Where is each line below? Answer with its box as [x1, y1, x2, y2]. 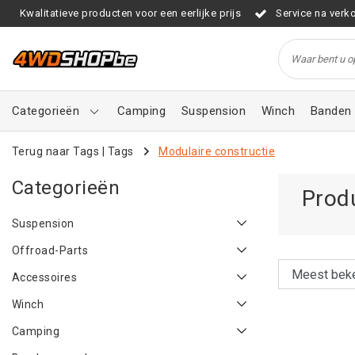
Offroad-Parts [12, 244, 89, 257]
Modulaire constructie [158, 144, 276, 158]
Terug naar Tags [12, 144, 100, 158]
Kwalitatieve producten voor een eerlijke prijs [20, 7, 242, 19]
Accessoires [12, 271, 78, 284]
